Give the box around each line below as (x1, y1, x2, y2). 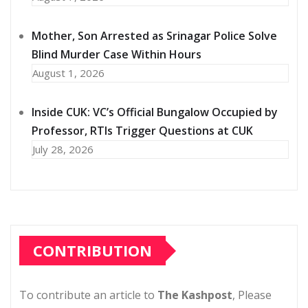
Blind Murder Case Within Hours (32, 47, 201, 63)
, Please (232, 287, 272, 303)
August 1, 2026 (32, 66, 104, 80)
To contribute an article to (19, 287, 157, 303)
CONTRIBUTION (33, 240, 152, 261)
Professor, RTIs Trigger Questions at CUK (32, 123, 253, 139)
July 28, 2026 (32, 142, 93, 157)
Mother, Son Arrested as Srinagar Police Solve (32, 28, 277, 44)
